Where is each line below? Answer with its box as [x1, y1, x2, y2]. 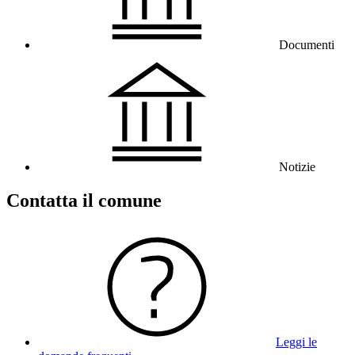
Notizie [279, 160, 315, 174]
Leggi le [276, 335, 317, 349]
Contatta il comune [6, 190, 162, 212]
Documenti [279, 38, 334, 52]
